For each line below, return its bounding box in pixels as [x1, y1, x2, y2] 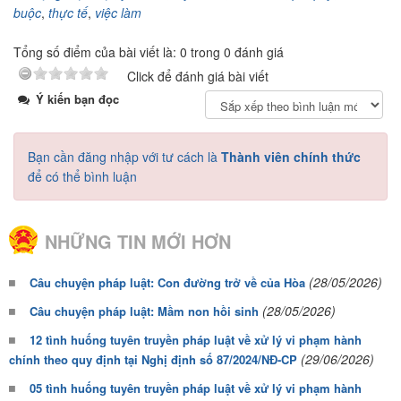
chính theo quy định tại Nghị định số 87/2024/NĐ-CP [9, 351, 297, 368]
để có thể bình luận [28, 167, 137, 185]
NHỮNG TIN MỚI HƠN [45, 228, 231, 254]
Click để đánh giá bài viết [127, 67, 269, 85]
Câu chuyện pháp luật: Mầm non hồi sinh [30, 303, 259, 320]
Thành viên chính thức [221, 148, 361, 166]
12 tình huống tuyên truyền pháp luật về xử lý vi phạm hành [30, 331, 362, 348]
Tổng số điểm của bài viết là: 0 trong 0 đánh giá [13, 43, 284, 61]
